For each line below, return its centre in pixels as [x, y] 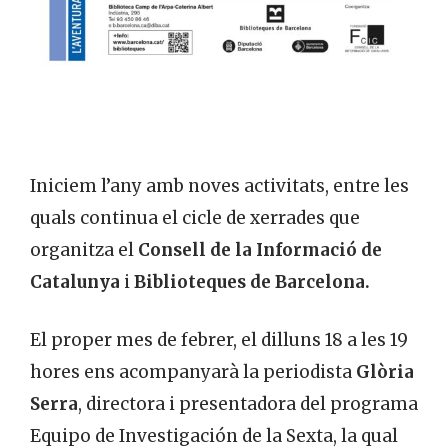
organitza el [84, 250]
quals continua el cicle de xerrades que [195, 218]
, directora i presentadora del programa [248, 403]
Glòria [385, 371]
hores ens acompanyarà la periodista [193, 371]
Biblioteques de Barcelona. [252, 282]
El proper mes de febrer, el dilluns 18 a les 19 [219, 339]
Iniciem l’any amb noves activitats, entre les [219, 186]
